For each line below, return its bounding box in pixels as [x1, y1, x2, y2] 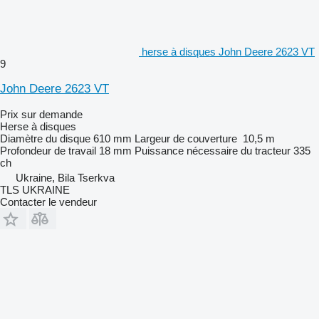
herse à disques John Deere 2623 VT [142, 45, 315, 58]
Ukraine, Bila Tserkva [16, 171, 115, 184]
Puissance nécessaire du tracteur [135, 144, 291, 157]
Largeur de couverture [135, 132, 237, 145]
